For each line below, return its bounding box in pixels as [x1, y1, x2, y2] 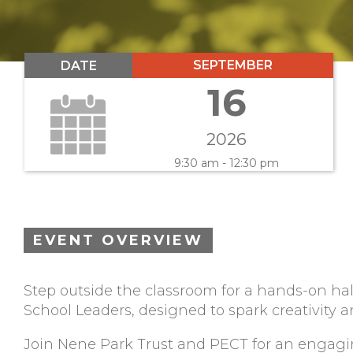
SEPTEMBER [192, 58, 273, 73]
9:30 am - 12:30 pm [174, 156, 280, 171]
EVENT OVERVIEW [33, 232, 203, 250]
